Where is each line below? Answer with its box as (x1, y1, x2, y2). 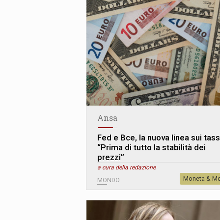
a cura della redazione (97, 164, 156, 171)
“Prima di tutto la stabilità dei (97, 142, 206, 153)
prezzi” (97, 152, 124, 163)
